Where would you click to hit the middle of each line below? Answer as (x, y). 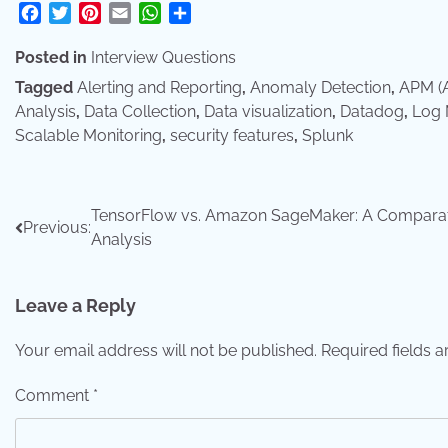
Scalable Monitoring (88, 136)
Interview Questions (163, 58)
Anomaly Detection (320, 88)
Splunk (327, 136)
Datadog (372, 112)
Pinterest (133, 13)
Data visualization (268, 112)
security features (232, 136)
